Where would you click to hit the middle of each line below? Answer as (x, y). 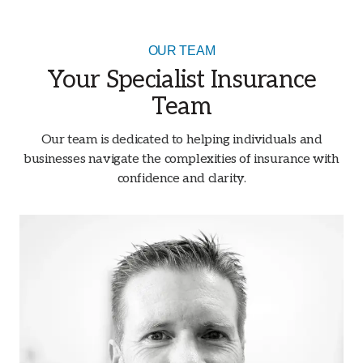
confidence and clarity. (181, 178)
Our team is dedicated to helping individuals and (181, 139)
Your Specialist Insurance (181, 80)
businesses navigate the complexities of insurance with (181, 159)
